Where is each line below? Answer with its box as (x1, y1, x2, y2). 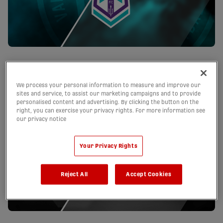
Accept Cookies (126, 171, 172, 177)
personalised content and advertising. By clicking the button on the (16, 99, 199, 105)
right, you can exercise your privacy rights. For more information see (16, 108, 206, 113)
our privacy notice (16, 116, 67, 122)
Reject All (60, 171, 88, 177)
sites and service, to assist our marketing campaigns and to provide (16, 91, 201, 97)
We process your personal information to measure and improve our (16, 82, 201, 88)
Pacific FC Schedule (84, 70, 139, 76)
